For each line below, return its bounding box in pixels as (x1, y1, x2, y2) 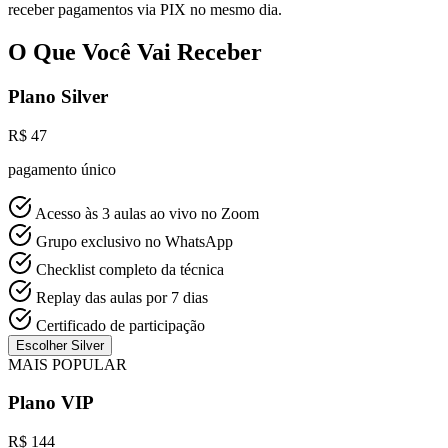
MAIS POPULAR (8, 355, 127, 373)
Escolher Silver (16, 337, 104, 353)
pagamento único (8, 160, 116, 178)
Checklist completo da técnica (36, 260, 224, 278)
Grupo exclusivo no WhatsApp (36, 232, 233, 250)
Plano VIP (8, 392, 94, 414)
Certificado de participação (36, 316, 205, 334)
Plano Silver (8, 85, 108, 107)
